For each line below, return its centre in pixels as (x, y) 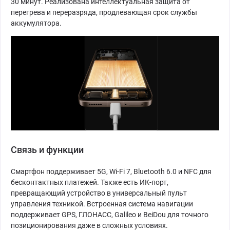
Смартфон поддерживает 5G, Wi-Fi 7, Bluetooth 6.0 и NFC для (111, 172)
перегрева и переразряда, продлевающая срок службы (104, 12)
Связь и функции (47, 150)
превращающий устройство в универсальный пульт (99, 193)
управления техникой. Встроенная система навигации (102, 204)
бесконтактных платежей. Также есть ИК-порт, (90, 183)
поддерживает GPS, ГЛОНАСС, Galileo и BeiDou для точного (110, 215)
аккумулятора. (36, 23)
